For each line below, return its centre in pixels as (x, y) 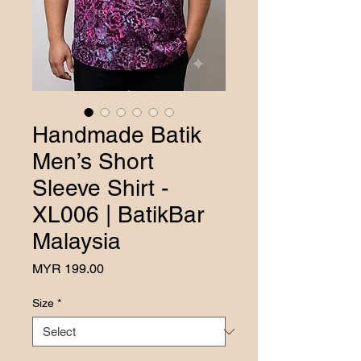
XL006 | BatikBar (118, 214)
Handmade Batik (117, 135)
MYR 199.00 (68, 269)
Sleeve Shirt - (100, 188)
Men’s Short (93, 161)
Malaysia (77, 241)
